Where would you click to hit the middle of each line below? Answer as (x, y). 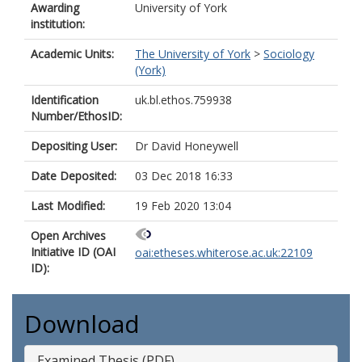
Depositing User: (74, 146)
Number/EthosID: (76, 116)
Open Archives (68, 236)
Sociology (289, 54)
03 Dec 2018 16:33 (184, 176)
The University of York (193, 54)
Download (82, 324)
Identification (65, 100)
